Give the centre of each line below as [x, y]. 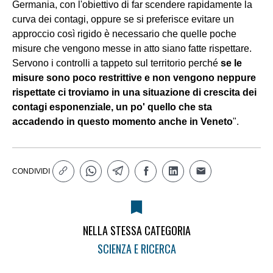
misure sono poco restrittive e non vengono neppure [134, 78]
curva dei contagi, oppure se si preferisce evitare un [123, 19]
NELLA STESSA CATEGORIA [136, 231]
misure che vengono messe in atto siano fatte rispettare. [132, 49]
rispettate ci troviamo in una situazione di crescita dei [134, 93]
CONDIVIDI [31, 172]
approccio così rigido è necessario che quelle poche [124, 34]
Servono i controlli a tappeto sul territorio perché [116, 63]
